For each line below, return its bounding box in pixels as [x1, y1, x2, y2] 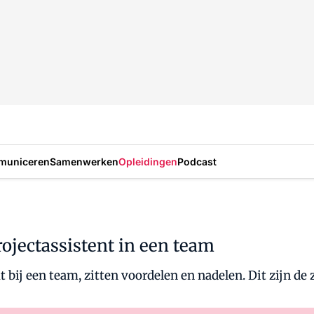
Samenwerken [50, 155, 118, 168]
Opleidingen [118, 155, 177, 168]
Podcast [177, 155, 217, 168]
